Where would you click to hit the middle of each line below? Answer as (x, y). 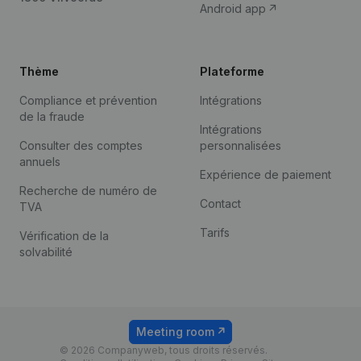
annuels (40, 162)
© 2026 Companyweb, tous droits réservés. (164, 350)
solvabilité (46, 252)
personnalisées (241, 145)
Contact (220, 203)
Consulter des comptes (81, 145)
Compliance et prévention (88, 100)
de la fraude (52, 116)
